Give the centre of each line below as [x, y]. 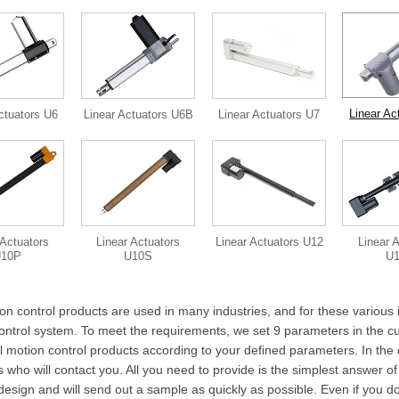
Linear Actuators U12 [269, 241]
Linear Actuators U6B [138, 114]
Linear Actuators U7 [269, 114]
